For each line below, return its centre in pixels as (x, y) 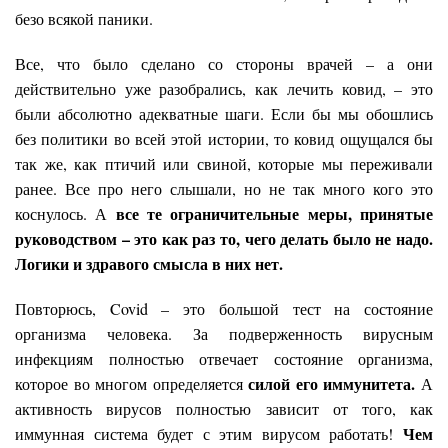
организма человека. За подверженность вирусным (224, 333)
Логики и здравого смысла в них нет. (149, 263)
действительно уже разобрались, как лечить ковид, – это (224, 88)
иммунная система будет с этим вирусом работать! (209, 433)
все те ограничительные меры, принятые (274, 213)
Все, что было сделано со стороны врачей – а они (224, 63)
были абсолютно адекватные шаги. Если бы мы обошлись (224, 113)
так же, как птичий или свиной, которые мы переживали (224, 163)
